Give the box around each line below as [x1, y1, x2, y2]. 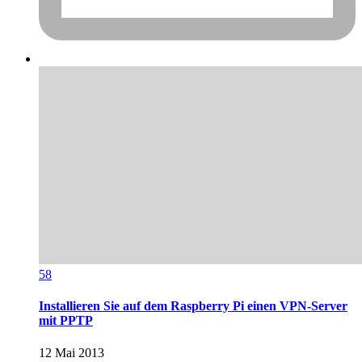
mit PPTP [39, 314, 93, 328]
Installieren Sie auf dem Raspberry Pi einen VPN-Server [39, 299, 347, 314]
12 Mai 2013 [39, 345, 104, 360]
